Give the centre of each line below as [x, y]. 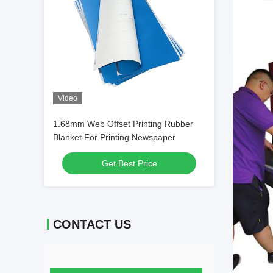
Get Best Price [129, 163]
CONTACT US [92, 224]
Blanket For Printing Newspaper [114, 137]
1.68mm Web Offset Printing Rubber [123, 124]
